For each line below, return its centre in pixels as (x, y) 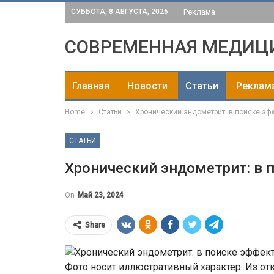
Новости (147, 86)
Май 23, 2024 (101, 195)
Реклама (199, 12)
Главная (91, 86)
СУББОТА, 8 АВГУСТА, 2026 (120, 12)
